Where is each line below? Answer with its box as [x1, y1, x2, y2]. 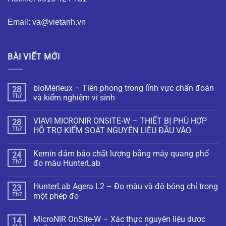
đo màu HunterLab [33, 158, 100, 168]
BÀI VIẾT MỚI [8, 52, 60, 62]
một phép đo [33, 191, 79, 201]
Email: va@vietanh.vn [8, 17, 86, 26]
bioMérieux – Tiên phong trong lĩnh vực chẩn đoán [33, 83, 214, 93]
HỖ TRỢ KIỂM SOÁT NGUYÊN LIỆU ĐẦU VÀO [33, 125, 191, 135]
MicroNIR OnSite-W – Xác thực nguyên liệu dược [33, 214, 205, 224]
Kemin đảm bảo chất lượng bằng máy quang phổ [33, 148, 209, 158]
